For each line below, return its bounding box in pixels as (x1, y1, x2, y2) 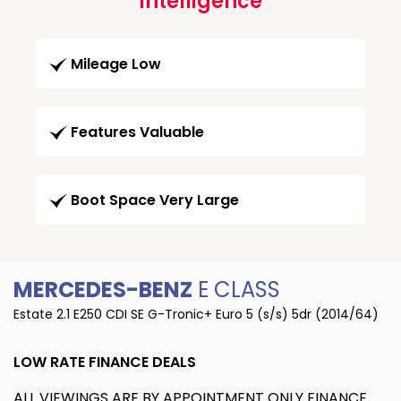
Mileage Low (71, 54, 161, 75)
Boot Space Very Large (71, 190, 239, 211)
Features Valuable (71, 122, 204, 143)
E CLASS (192, 275, 280, 305)
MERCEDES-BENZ (13, 275, 192, 305)
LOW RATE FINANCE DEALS (13, 352, 196, 373)
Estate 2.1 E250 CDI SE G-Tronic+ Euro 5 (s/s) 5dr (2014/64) (13, 305, 379, 324)
